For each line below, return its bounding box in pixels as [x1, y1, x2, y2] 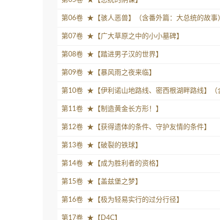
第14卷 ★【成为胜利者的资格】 [61, 160, 163, 167]
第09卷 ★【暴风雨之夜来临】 [61, 69, 156, 76]
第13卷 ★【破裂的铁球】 [61, 141, 142, 149]
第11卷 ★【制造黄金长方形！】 [61, 105, 163, 112]
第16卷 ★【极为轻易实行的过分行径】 [61, 196, 183, 203]
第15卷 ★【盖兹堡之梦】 [61, 178, 142, 185]
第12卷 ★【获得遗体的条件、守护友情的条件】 [61, 123, 211, 131]
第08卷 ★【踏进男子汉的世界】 [61, 51, 163, 58]
